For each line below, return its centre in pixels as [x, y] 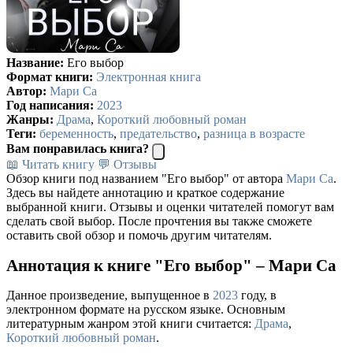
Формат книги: [50, 76]
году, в [257, 295]
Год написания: [50, 105]
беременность [76, 133]
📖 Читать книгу [50, 164]
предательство [158, 133]
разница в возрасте [254, 133]
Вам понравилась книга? [78, 148]
